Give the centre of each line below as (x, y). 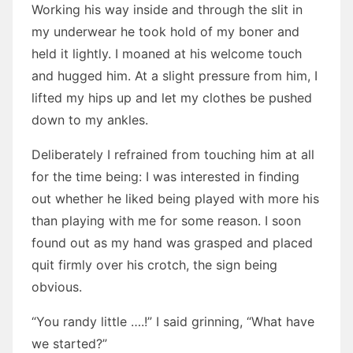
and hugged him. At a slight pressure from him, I (175, 76)
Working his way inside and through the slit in (167, 9)
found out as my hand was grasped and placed (172, 243)
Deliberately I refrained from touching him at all (173, 154)
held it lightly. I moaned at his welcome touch (167, 54)
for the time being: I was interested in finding (165, 176)
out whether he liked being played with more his (175, 199)
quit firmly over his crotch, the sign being (154, 265)
